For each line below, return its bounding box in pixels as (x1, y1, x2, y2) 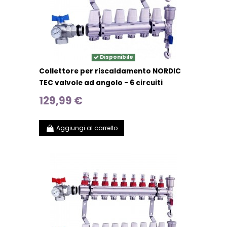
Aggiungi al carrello (56, 123, 118, 132)
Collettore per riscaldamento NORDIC (39, 66, 181, 77)
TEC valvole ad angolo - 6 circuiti (39, 78, 163, 88)
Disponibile (99, 53, 133, 61)
